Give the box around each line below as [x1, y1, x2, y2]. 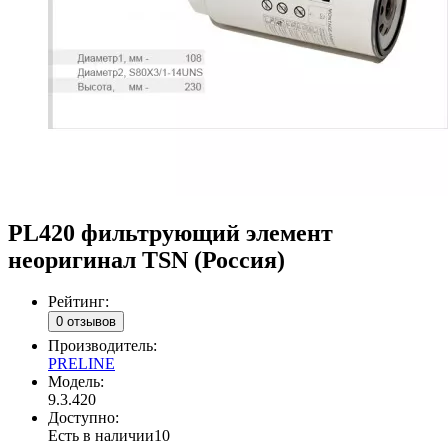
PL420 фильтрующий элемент [8, 219, 333, 246]
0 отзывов [56, 314, 116, 330]
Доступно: [48, 408, 119, 426]
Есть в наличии [48, 426, 154, 444]
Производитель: [48, 336, 157, 354]
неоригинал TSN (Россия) [8, 246, 285, 273]
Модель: [48, 372, 104, 390]
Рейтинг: [48, 293, 109, 311]
